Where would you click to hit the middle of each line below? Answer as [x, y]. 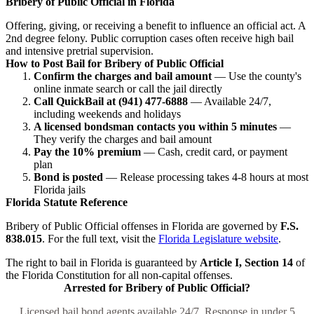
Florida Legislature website [218, 238]
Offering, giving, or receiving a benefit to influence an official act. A [156, 25]
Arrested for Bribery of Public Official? [157, 287]
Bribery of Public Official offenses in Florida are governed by [143, 226]
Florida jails [60, 189]
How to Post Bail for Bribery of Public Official [115, 63]
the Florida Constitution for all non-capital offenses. [119, 275]
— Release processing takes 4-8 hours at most [206, 177]
